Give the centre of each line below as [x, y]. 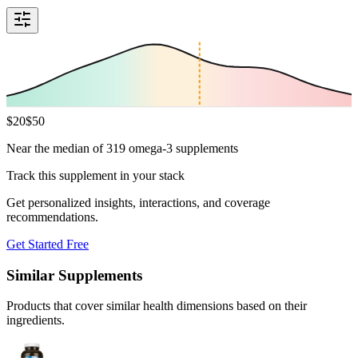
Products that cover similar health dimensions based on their [157, 306]
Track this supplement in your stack [95, 175]
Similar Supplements [74, 275]
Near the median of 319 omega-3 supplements [122, 148]
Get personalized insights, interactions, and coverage [138, 202]
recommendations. [52, 217]
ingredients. [36, 320]
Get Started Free [48, 244]
